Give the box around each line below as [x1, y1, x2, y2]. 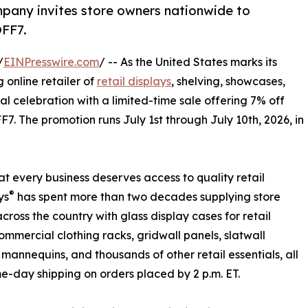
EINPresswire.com [3, 55, 99, 69]
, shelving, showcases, [171, 74, 285, 89]
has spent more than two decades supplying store [14, 190, 280, 204]
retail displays [97, 74, 171, 89]
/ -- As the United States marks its [99, 55, 277, 69]
